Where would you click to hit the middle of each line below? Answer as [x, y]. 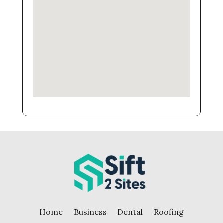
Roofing [168, 212]
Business [90, 212]
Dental [130, 212]
